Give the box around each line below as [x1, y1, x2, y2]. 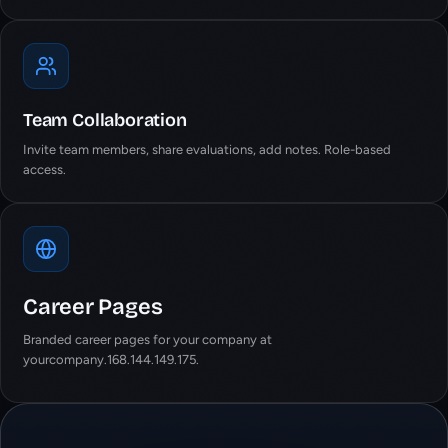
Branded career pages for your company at [23, 332, 272, 347]
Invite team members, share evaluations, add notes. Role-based [23, 142, 391, 157]
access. [23, 162, 66, 177]
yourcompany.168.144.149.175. [23, 352, 199, 367]
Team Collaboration [23, 109, 187, 131]
